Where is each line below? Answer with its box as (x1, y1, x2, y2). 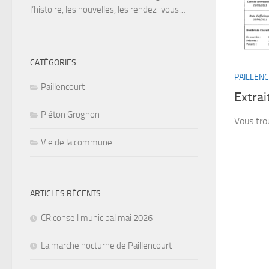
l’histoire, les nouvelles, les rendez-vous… (30, 4, 186, 16)
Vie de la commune (41, 137, 112, 148)
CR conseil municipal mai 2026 (41, 213, 153, 224)
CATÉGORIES (30, 58, 76, 68)
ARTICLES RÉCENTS (30, 189, 101, 199)
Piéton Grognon (41, 109, 100, 121)
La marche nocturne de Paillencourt (41, 240, 172, 252)
